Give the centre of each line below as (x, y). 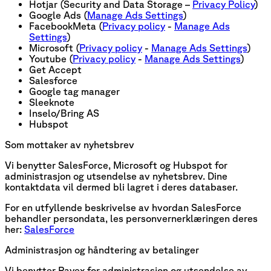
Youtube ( (51, 58)
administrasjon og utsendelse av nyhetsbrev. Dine (116, 176)
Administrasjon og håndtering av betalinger (102, 250)
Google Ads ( (58, 15)
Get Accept (55, 69)
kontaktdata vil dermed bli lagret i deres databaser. (121, 187)
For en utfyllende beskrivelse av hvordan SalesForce (123, 207)
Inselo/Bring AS (64, 113)
